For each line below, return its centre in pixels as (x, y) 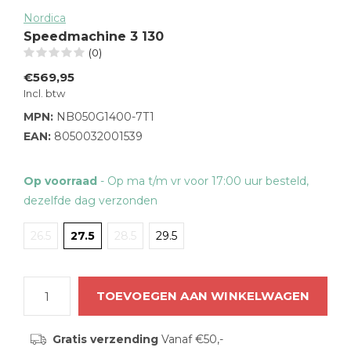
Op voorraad (62, 181)
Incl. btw (44, 93)
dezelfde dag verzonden (90, 201)
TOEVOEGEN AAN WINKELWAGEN (203, 296)
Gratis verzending (105, 339)
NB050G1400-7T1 (104, 117)
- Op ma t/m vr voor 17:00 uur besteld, (204, 181)
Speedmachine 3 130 (94, 36)
